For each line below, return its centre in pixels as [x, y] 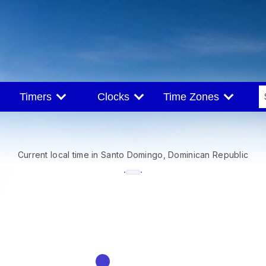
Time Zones [194, 97]
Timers [38, 97]
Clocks [116, 97]
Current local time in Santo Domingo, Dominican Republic [133, 154]
